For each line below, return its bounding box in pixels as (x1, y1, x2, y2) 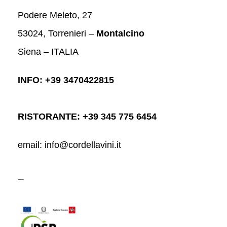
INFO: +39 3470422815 (18, 74, 114, 85)
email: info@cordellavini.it (18, 139, 121, 150)
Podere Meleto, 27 (18, 10, 92, 20)
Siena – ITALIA (18, 46, 79, 57)
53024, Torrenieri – (18, 28, 96, 39)
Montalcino (96, 28, 144, 39)
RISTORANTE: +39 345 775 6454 (18, 111, 157, 122)
